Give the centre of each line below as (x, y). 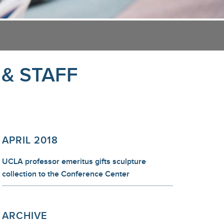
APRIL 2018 (30, 140)
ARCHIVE (25, 216)
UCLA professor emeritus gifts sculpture (74, 162)
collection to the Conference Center (66, 174)
